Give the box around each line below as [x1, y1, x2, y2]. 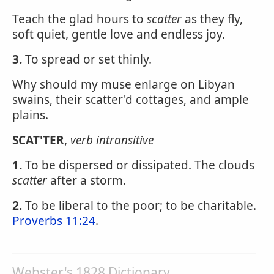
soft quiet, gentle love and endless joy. [12, 26, 225, 42]
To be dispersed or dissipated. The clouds [22, 157, 254, 173]
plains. [12, 107, 48, 123]
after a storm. [47, 172, 126, 188]
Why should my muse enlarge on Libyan [12, 76, 235, 92]
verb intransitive [70, 132, 154, 148]
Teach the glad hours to [12, 11, 147, 27]
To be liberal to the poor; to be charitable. [22, 198, 256, 213]
